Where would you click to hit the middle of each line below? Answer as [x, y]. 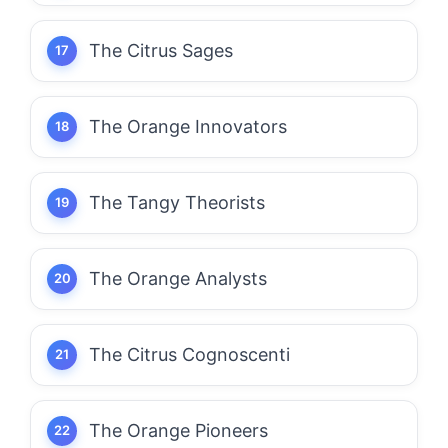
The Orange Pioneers [178, 430]
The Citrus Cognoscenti [189, 354]
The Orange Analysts [178, 278]
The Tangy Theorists [177, 202]
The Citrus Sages [161, 50]
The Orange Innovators [188, 126]
